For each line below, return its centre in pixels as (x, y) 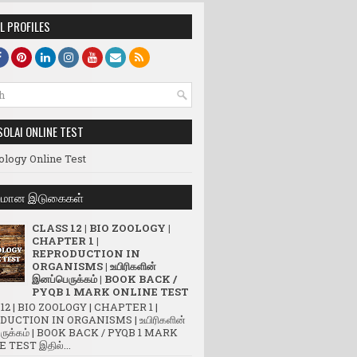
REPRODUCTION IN (86, 253)
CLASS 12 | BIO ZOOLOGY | (101, 228)
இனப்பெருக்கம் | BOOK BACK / (104, 279)
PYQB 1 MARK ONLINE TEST (110, 292)
